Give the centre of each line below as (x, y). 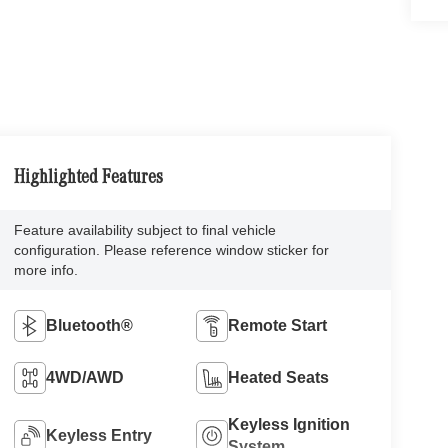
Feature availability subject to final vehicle (144, 229)
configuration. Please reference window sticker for (171, 249)
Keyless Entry (98, 435)
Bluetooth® (89, 325)
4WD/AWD (84, 377)
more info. (45, 269)
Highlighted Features (88, 178)
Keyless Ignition (289, 424)
